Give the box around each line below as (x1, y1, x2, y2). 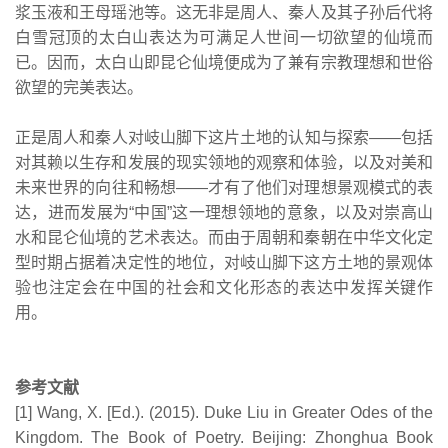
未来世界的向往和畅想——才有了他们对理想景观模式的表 (15, 178, 433, 196)
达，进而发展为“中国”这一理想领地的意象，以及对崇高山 (15, 203, 433, 221)
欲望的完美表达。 (15, 78, 143, 96)
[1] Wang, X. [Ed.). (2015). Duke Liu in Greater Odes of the (15, 403, 433, 421)
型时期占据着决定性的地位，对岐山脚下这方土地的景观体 (15, 253, 433, 271)
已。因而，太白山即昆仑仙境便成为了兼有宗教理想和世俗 (15, 53, 433, 71)
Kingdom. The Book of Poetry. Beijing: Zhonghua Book (15, 428, 433, 446)
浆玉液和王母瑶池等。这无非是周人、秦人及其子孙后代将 (15, 3, 433, 21)
